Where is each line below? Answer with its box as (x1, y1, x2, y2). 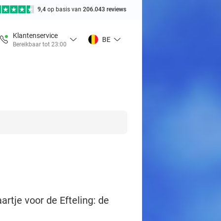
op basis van (47, 6, 83, 13)
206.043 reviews (83, 6, 126, 13)
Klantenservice (13, 31, 58, 39)
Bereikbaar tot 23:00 (13, 40, 67, 48)
